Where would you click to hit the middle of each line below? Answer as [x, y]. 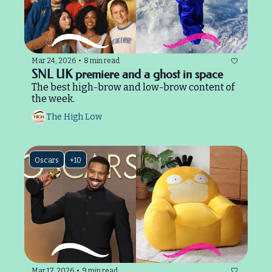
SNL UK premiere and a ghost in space [127, 74]
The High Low [74, 117]
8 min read [102, 61]
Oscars [47, 160]
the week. [53, 98]
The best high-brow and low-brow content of [133, 87]
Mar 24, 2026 [54, 61]
